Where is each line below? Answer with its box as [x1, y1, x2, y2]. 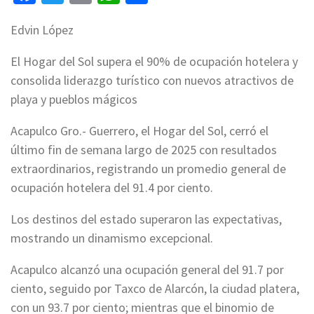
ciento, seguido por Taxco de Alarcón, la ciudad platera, [11, 280, 299, 296]
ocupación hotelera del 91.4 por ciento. [11, 179, 216, 196]
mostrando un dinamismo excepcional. [11, 229, 216, 246]
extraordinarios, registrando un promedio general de [11, 160, 286, 177]
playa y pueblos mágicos [11, 90, 140, 107]
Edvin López [11, 21, 74, 38]
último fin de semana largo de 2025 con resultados [11, 141, 277, 158]
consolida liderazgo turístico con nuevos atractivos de [11, 71, 294, 88]
